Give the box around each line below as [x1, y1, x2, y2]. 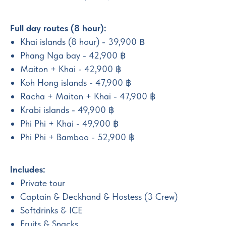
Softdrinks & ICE [20, 204, 83, 215]
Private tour [20, 177, 65, 188]
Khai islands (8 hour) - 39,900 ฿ [20, 36, 145, 47]
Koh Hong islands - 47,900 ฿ [20, 77, 131, 88]
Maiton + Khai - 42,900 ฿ [20, 63, 121, 74]
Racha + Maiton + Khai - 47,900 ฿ [20, 90, 155, 101]
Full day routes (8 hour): [10, 22, 106, 33]
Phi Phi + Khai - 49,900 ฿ [20, 118, 119, 129]
